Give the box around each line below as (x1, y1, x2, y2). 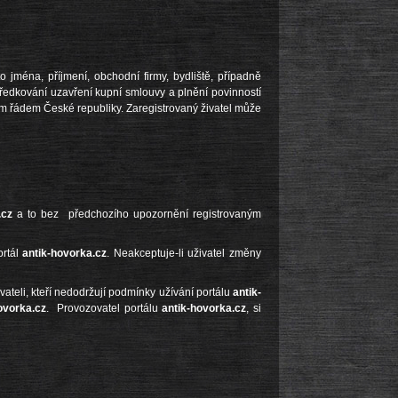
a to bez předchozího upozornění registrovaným (12, 207, 262, 220)
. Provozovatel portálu (46, 302, 163, 315)
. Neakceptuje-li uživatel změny (107, 246, 262, 259)
